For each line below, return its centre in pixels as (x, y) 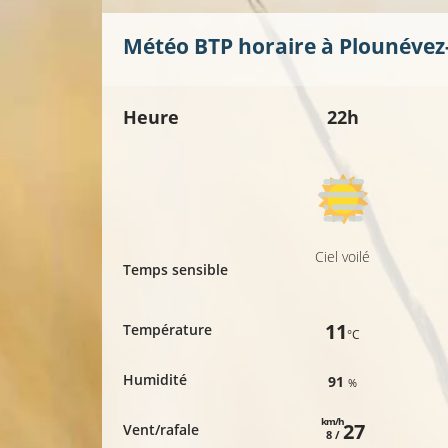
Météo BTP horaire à (231, 46)
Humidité (155, 380)
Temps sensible (175, 270)
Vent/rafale (161, 430)
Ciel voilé (343, 257)
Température (167, 330)
